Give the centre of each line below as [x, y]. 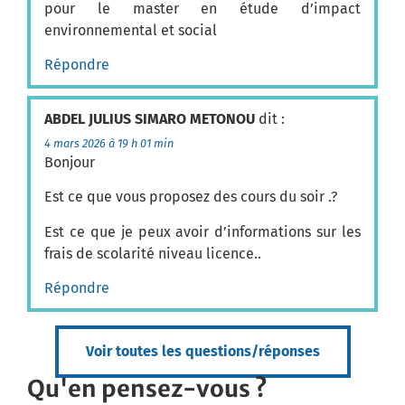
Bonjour [70, 163]
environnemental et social [131, 30]
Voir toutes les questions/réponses [202, 352]
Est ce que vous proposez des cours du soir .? [191, 197]
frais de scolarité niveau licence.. [153, 253]
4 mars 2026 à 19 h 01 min [109, 144]
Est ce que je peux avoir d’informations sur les [202, 231]
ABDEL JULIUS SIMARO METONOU [150, 119]
